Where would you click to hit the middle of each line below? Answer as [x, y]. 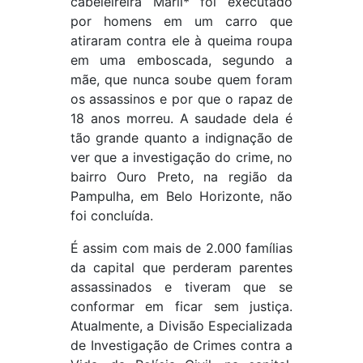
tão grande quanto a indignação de [181, 138]
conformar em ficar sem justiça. [181, 307]
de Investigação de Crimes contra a [181, 346]
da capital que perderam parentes [181, 268]
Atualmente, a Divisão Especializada [181, 326]
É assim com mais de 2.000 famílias [181, 248]
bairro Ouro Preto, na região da [181, 177]
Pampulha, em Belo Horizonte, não [181, 196]
